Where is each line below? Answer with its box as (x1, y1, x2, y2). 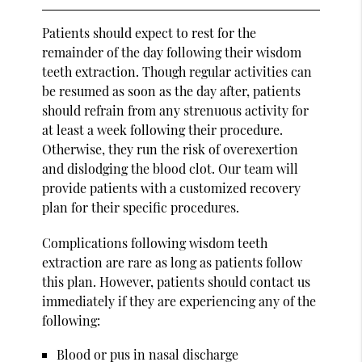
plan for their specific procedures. (42, 198, 240, 216)
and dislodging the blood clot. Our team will (42, 159, 299, 177)
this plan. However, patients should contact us (42, 272, 311, 290)
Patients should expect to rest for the (42, 23, 257, 41)
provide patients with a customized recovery (42, 179, 301, 196)
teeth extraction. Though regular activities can (42, 62, 313, 80)
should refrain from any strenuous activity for (42, 101, 309, 119)
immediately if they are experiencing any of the (42, 292, 317, 309)
